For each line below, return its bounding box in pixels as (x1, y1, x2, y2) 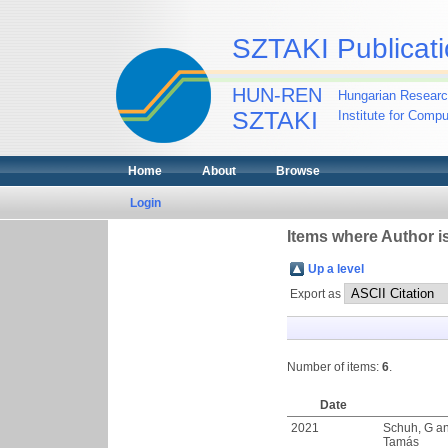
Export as (290, 287, 344, 301)
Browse (275, 164, 320, 178)
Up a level (308, 262, 364, 276)
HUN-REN (231, 84, 322, 106)
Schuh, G (383, 421, 433, 435)
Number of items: (287, 360, 382, 374)
